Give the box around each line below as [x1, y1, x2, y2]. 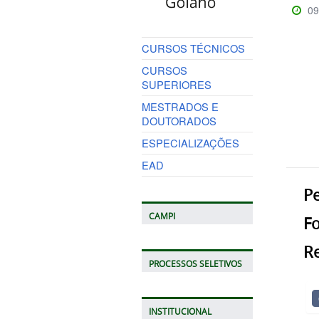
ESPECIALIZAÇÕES [141, 135, 239, 150]
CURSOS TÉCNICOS [141, 40, 245, 56]
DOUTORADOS [141, 113, 216, 128]
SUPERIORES [141, 76, 211, 92]
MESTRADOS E [141, 98, 219, 114]
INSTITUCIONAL [148, 305, 211, 317]
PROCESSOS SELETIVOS [148, 258, 242, 269]
